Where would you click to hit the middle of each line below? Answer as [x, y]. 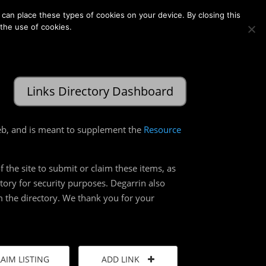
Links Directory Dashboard [100, 91]
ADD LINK [122, 259]
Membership [30, 10]
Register [170, 10]
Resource [163, 129]
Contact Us [88, 10]
